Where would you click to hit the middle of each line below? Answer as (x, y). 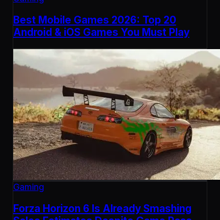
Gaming (28, 187)
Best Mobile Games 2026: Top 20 (95, 20)
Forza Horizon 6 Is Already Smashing (102, 209)
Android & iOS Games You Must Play (101, 32)
